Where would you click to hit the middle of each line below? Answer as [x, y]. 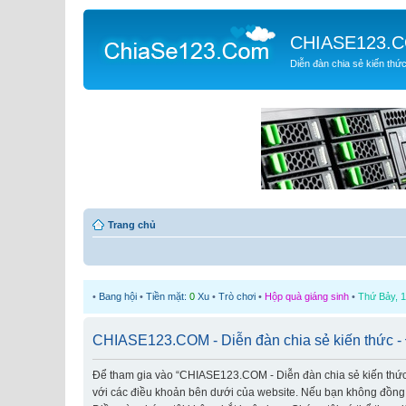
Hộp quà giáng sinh [307, 296]
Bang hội [118, 296]
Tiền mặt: [168, 296]
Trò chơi [237, 296]
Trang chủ [132, 224]
